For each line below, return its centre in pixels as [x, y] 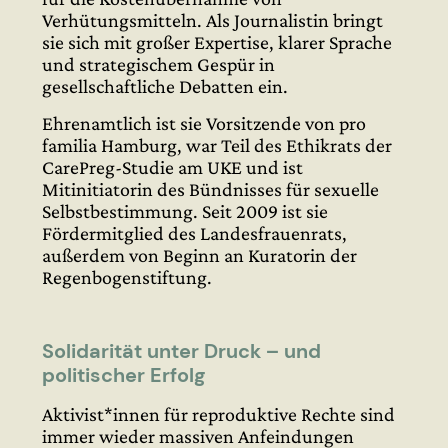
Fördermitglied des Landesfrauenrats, [194, 232]
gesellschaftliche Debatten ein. [165, 86]
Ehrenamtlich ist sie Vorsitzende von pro [204, 122]
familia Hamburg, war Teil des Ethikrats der [217, 144]
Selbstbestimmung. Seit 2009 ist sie [185, 210]
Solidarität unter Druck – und [181, 350]
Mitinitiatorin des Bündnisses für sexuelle [210, 188]
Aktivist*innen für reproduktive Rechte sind [218, 413]
